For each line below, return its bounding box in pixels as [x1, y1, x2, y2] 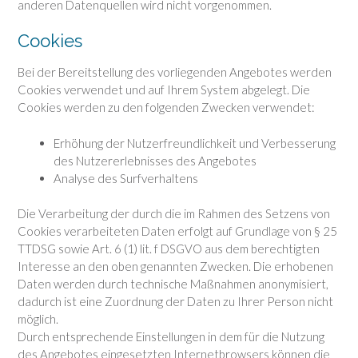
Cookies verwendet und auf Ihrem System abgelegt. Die [18, 82, 310, 97]
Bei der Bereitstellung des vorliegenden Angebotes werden [18, 65, 332, 80]
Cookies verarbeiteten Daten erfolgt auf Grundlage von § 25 [18, 224, 337, 239]
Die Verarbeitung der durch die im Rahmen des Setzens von [18, 206, 330, 221]
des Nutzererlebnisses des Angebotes [54, 153, 257, 168]
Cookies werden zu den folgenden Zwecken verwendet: [18, 100, 315, 115]
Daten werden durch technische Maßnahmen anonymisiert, [18, 276, 328, 292]
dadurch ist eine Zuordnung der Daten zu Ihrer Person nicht [18, 294, 333, 309]
